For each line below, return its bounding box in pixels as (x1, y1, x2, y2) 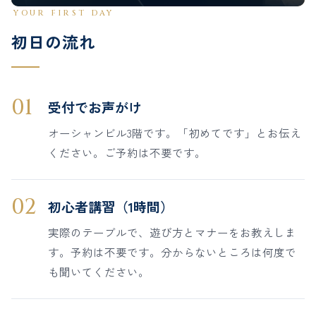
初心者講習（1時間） (48, 197, 174, 217)
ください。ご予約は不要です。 (48, 145, 206, 161)
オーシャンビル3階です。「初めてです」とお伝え (48, 125, 301, 141)
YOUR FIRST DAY (13, 8, 114, 19)
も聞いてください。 (48, 264, 150, 280)
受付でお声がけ (48, 97, 142, 117)
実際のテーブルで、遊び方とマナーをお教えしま (48, 224, 296, 241)
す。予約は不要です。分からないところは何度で (48, 244, 296, 260)
